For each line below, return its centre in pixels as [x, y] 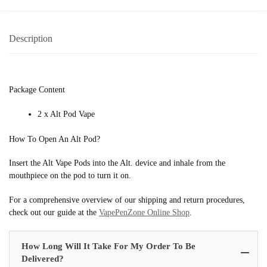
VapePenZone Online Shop [144, 213]
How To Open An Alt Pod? [55, 139]
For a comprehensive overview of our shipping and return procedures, [127, 200]
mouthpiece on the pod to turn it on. [70, 176]
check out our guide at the [54, 213]
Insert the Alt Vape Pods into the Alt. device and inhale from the [117, 163]
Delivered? [43, 259]
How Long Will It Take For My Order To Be [108, 246]
